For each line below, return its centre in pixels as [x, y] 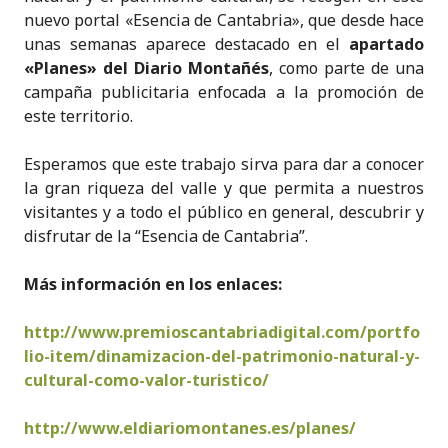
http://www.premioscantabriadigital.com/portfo [222, 332]
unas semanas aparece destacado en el [186, 44]
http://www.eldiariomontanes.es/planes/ [190, 428]
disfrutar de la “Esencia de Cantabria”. [166, 236]
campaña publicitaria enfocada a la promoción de [224, 92]
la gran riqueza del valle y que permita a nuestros [224, 188]
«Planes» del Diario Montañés [146, 68]
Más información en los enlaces [151, 284]
